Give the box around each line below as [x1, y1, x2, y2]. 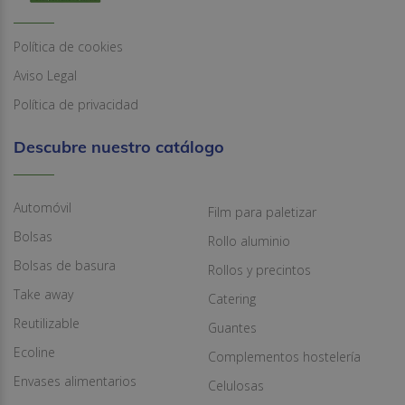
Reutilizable [14, 314, 80, 332]
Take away [14, 285, 73, 303]
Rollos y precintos [207, 260, 311, 278]
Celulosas [207, 376, 264, 394]
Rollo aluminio [207, 231, 290, 250]
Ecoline [14, 343, 55, 361]
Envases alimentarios [14, 372, 137, 390]
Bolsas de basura [14, 256, 116, 274]
